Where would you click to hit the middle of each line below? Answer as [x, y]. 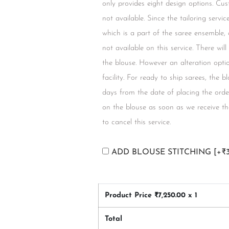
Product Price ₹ [131, 195]
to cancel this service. [136, 122]
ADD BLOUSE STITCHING [163, 152]
